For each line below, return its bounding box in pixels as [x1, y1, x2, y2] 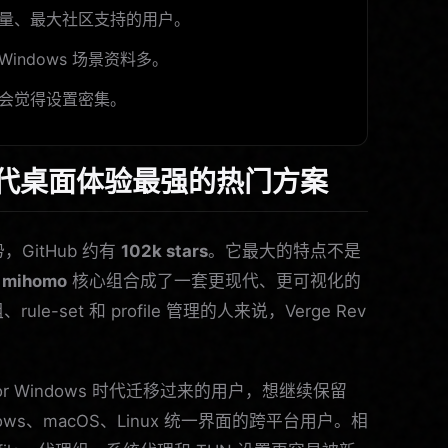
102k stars [121, 240, 208, 261]
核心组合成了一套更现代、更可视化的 [67, 270, 361, 291]
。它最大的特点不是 [208, 240, 361, 261]
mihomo [2, 270, 67, 291]
